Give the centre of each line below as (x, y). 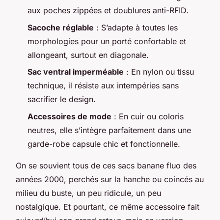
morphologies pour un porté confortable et (107, 41)
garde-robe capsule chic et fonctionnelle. (104, 144)
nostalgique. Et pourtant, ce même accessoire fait (108, 206)
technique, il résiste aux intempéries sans (103, 86)
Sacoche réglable (61, 27)
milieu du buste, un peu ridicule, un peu (88, 193)
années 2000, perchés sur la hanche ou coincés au (110, 179)
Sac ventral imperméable (76, 72)
